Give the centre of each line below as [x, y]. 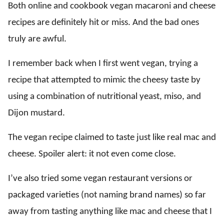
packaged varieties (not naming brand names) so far [107, 195]
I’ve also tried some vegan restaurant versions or [100, 179]
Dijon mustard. [36, 113]
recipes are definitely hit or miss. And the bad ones [103, 23]
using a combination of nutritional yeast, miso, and [104, 97]
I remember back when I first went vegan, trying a [103, 64]
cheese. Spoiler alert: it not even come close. [92, 154]
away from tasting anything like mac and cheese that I [110, 212]
